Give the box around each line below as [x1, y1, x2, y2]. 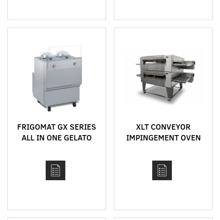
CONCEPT [40, 143, 74, 153]
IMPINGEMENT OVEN [126, 132, 201, 142]
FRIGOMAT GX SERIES [17, 121, 96, 132]
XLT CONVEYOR [136, 121, 191, 132]
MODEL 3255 [141, 143, 186, 153]
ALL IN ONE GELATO [22, 132, 92, 142]
